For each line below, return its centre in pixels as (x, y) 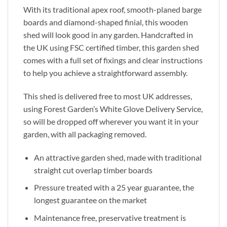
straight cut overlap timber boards (93, 170)
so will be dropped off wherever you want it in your (111, 121)
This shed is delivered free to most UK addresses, (108, 96)
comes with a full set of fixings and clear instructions (113, 60)
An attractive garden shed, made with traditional (118, 157)
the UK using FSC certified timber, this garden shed (111, 47)
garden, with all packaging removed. (85, 134)
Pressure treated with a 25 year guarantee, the (114, 187)
